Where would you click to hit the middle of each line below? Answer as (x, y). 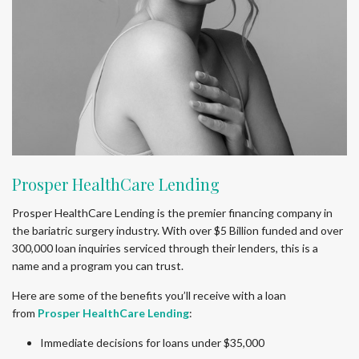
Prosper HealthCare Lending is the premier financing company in (172, 212)
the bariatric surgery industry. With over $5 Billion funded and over (177, 230)
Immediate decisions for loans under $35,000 (152, 342)
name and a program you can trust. (98, 265)
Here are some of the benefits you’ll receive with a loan (149, 295)
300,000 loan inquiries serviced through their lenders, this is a (165, 248)
